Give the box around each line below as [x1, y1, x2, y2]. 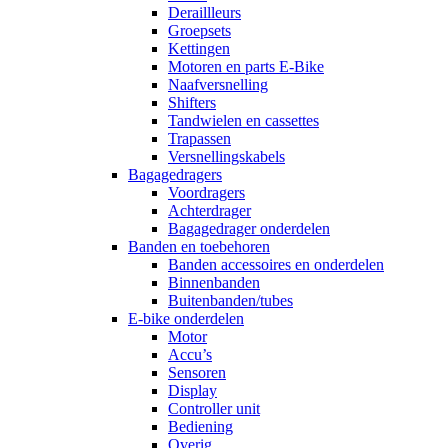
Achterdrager [168, 202, 251, 220]
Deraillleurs [168, 4, 241, 22]
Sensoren [168, 364, 226, 382]
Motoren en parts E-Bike [168, 58, 324, 76]
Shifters [168, 94, 216, 112]
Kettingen [168, 40, 230, 58]
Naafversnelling [168, 76, 268, 94]
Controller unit [168, 400, 260, 418]
